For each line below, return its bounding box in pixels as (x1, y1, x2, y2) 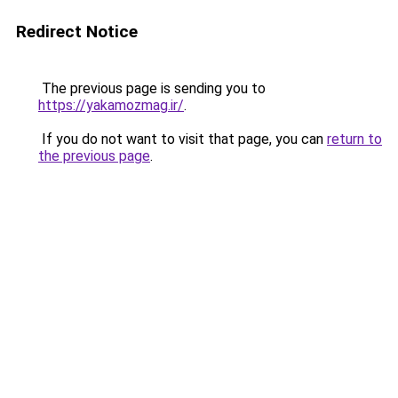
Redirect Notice (16, 21, 138, 42)
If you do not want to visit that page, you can (38, 131, 327, 147)
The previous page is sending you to (38, 80, 266, 97)
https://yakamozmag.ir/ (38, 97, 184, 114)
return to (327, 131, 382, 147)
